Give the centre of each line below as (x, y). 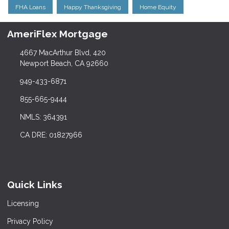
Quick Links (35, 185)
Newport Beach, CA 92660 (64, 64)
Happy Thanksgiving (93, 7)
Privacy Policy (30, 221)
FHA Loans (30, 7)
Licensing (23, 203)
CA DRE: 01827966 (51, 135)
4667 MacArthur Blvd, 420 (63, 53)
